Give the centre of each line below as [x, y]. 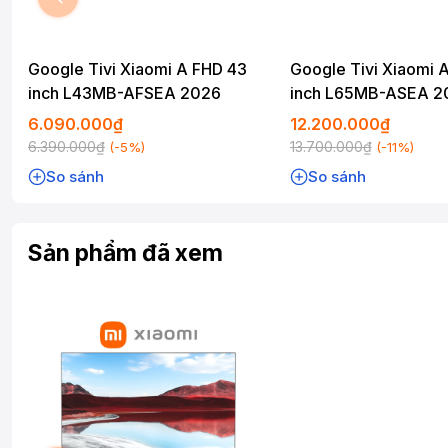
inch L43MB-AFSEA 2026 [125, 93]
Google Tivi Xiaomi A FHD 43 [137, 69]
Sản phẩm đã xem [125, 253]
